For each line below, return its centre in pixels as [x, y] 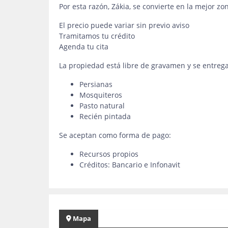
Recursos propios [109, 154]
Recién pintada [105, 116]
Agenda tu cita [84, 47]
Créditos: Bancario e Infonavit [130, 165]
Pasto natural [102, 106]
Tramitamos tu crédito [97, 36]
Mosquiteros [101, 95]
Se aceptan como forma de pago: [115, 135]
